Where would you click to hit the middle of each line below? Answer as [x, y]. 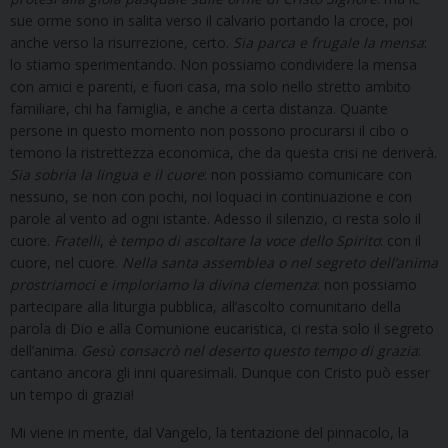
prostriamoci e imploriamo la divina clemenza [163, 285]
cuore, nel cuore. [66, 263]
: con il [400, 241]
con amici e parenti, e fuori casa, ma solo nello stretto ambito [210, 87]
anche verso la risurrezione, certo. [121, 43]
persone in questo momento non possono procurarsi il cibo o [209, 131]
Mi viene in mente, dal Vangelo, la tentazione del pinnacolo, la [209, 433]
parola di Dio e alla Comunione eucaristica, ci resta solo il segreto [222, 329]
